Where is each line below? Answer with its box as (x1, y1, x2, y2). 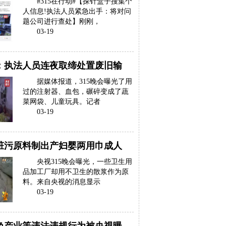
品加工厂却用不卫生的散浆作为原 (23, 168, 129, 176)
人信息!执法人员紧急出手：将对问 (23, 8, 131, 15)
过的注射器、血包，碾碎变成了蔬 (23, 88, 129, 95)
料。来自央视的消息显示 (23, 178, 100, 186)
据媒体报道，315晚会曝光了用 (37, 78, 132, 85)
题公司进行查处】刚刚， (23, 18, 100, 25)
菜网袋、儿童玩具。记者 (23, 98, 100, 105)
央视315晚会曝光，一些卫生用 (37, 158, 132, 165)
